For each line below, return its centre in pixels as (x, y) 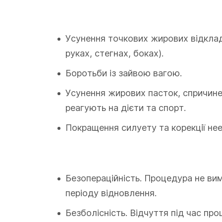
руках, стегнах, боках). (114, 53)
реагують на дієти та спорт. (126, 108)
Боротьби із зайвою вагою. (124, 73)
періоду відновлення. (111, 193)
